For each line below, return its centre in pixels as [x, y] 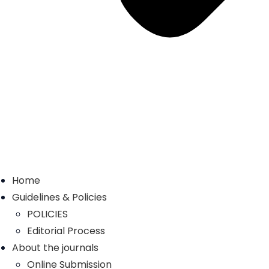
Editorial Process [66, 231]
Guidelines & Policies [59, 197]
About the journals [55, 248]
